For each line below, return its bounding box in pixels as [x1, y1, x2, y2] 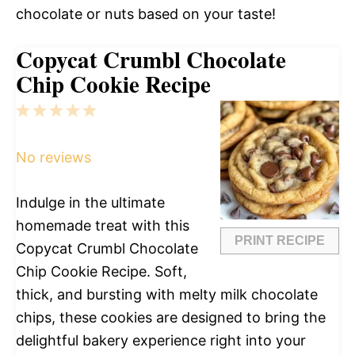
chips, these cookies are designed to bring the [16, 309, 326, 326]
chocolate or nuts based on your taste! [16, 6, 276, 23]
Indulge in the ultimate [16, 194, 165, 212]
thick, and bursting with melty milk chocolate [16, 286, 318, 303]
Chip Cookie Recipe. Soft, [16, 263, 187, 281]
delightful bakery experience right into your [16, 332, 306, 349]
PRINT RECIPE [235, 234, 325, 248]
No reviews [16, 149, 91, 166]
